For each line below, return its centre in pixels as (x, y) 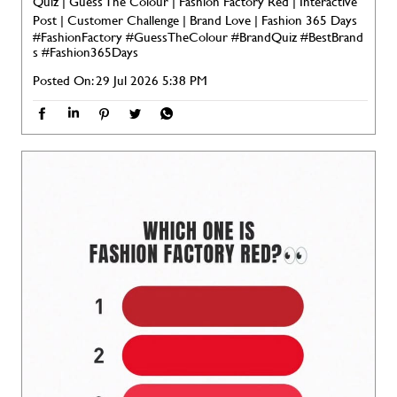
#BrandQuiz (264, 37)
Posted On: (63, 80)
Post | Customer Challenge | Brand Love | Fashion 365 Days (195, 20)
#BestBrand (332, 37)
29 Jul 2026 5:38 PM (152, 80)
